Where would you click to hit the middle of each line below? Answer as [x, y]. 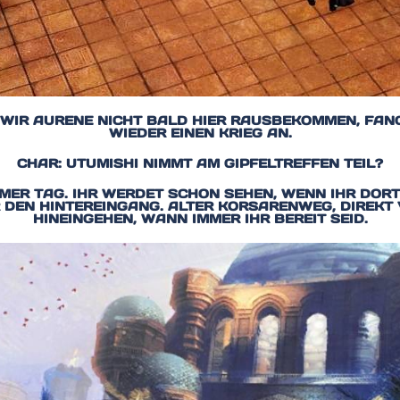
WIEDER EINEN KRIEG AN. [200, 133]
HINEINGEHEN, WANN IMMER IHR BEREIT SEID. [200, 218]
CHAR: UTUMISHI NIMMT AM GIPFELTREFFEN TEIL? [200, 163]
